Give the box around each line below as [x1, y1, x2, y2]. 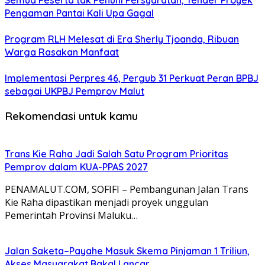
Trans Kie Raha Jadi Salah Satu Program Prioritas [5, 147, 228, 160]
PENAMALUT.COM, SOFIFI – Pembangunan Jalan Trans [5, 182, 248, 196]
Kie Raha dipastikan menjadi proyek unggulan [5, 195, 208, 209]
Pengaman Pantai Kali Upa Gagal [5, 7, 154, 20]
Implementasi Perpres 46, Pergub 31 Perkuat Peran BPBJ [5, 72, 258, 85]
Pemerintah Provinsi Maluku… [5, 208, 138, 222]
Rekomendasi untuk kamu [5, 108, 138, 123]
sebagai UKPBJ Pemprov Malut [5, 85, 144, 98]
